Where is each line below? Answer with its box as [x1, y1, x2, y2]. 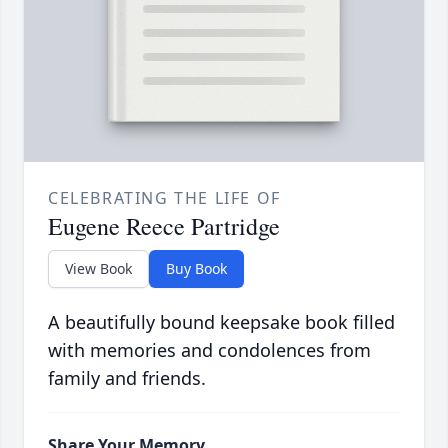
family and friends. [48, 366, 206, 391]
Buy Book [166, 259, 227, 279]
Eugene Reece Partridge [48, 210, 280, 243]
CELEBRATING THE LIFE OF [48, 187, 281, 210]
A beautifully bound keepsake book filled [48, 310, 395, 335]
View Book [65, 259, 132, 279]
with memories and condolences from [48, 338, 371, 363]
